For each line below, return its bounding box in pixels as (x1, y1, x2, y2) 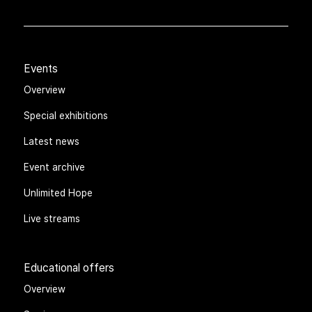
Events (24, 60, 58, 76)
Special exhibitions (24, 108, 109, 122)
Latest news (24, 134, 80, 148)
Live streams (24, 211, 81, 225)
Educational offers (24, 259, 115, 275)
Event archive (24, 159, 86, 173)
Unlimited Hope (24, 185, 93, 199)
